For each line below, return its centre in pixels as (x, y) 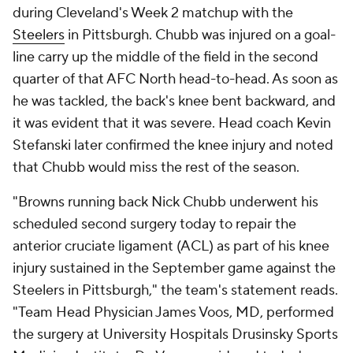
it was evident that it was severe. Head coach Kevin (172, 123)
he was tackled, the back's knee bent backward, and (174, 101)
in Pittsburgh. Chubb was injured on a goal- (200, 35)
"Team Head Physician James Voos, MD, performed (173, 312)
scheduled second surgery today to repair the (154, 224)
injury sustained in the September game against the (174, 268)
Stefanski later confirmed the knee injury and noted (173, 145)
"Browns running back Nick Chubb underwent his (165, 202)
